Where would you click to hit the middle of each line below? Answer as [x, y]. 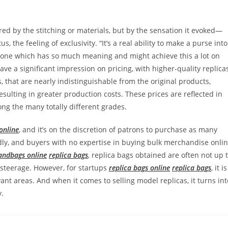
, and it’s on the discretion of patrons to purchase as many [118, 130]
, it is [219, 168]
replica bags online [139, 168]
